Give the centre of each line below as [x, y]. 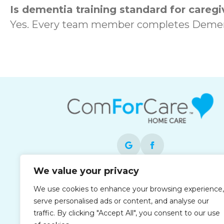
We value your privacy [86, 171]
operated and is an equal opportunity [140, 190]
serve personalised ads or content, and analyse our [121, 201]
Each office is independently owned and [141, 178]
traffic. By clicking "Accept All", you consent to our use [127, 213]
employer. [140, 202]
